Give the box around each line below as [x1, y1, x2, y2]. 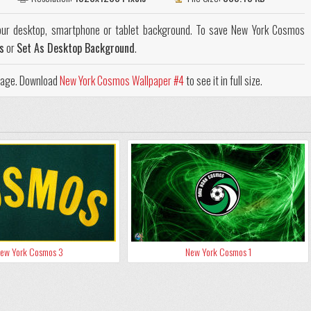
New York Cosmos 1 [185, 244, 251, 260]
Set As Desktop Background [17, 40, 135, 57]
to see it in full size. [184, 72, 262, 90]
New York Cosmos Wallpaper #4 [60, 72, 184, 90]
